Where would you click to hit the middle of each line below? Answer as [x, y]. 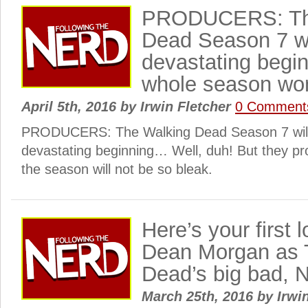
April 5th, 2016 [71, 107]
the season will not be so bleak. [117, 169]
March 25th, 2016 [199, 296]
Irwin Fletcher [186, 107]
